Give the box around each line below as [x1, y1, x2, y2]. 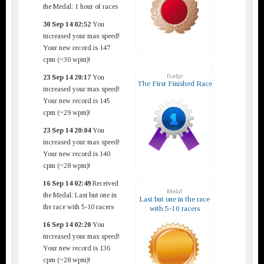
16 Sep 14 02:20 [43, 220, 91, 229]
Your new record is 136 [43, 243, 110, 252]
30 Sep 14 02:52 [43, 19, 91, 28]
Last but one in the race [139, 194, 210, 203]
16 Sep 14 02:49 [43, 179, 91, 187]
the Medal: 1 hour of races [43, 2, 118, 11]
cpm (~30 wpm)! [43, 55, 90, 64]
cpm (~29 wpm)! [43, 108, 90, 117]
